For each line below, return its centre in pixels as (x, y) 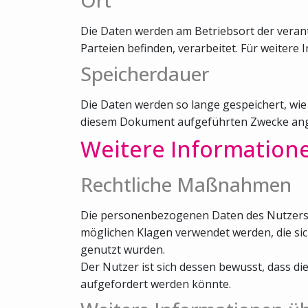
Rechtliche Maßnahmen (186, 184)
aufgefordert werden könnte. (156, 284)
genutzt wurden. (123, 249)
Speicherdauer (145, 73)
